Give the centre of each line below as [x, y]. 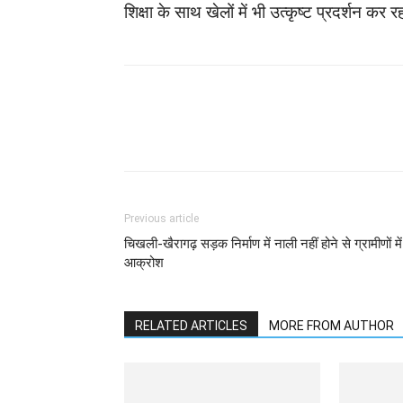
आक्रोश [144, 263]
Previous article [161, 219]
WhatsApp [202, 134]
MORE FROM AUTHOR [331, 326]
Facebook [316, 134]
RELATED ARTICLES [191, 326]
